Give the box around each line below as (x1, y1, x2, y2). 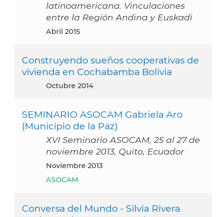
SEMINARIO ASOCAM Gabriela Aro (22, 108, 183, 121)
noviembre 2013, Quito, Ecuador (46, 146, 184, 157)
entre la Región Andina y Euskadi (46, 12, 192, 23)
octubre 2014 (52, 81, 93, 91)
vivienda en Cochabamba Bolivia (22, 66, 172, 78)
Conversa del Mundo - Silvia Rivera (22, 202, 180, 215)
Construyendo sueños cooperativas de (22, 54, 199, 66)
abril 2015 (51, 27, 80, 36)
